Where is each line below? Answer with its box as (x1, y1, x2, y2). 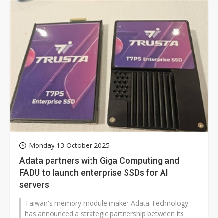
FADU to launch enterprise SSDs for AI (19, 167, 168, 178)
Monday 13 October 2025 (29, 140, 109, 150)
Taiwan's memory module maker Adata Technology (25, 198, 188, 208)
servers (19, 179, 49, 190)
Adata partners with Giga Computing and (19, 155, 179, 165)
